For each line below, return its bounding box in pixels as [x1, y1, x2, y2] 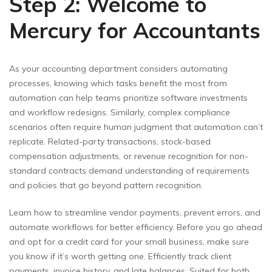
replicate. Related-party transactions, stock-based [9, 135, 211, 147]
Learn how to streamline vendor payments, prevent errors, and [9, 206, 260, 218]
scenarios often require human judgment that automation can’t [9, 121, 263, 132]
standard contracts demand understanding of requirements [9, 165, 250, 176]
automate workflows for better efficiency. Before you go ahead [9, 221, 262, 233]
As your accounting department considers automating [9, 63, 228, 74]
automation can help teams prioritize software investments [9, 92, 248, 103]
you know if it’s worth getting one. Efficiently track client [9, 250, 231, 262]
